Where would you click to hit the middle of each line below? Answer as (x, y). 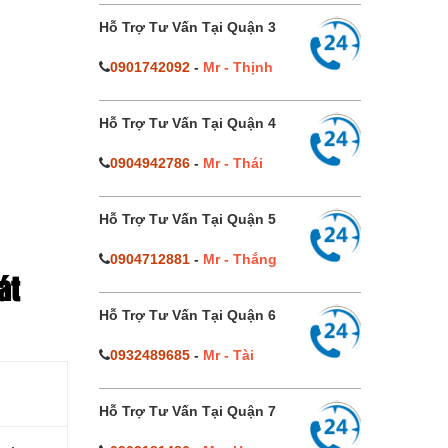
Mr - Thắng (239, 259)
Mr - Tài (228, 355)
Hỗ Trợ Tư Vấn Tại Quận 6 (187, 315)
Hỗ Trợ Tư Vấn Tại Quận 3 (187, 27)
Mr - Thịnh (237, 67)
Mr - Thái (232, 163)
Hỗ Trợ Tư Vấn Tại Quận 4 (187, 123)
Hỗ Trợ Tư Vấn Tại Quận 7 (187, 411)
